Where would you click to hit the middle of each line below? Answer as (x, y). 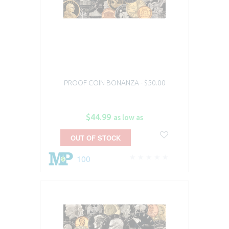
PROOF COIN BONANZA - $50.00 (114, 83)
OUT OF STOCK (95, 138)
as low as (128, 117)
